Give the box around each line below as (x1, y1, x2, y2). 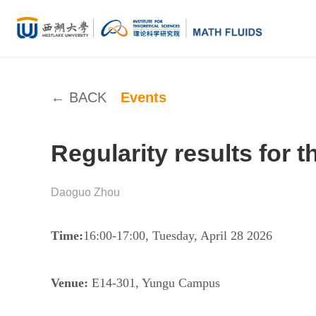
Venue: (51, 276, 92, 290)
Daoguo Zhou (51, 186, 120, 198)
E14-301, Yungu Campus (92, 276, 220, 290)
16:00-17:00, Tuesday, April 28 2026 (83, 229, 272, 243)
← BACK (51, 90, 107, 105)
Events (121, 90, 166, 105)
